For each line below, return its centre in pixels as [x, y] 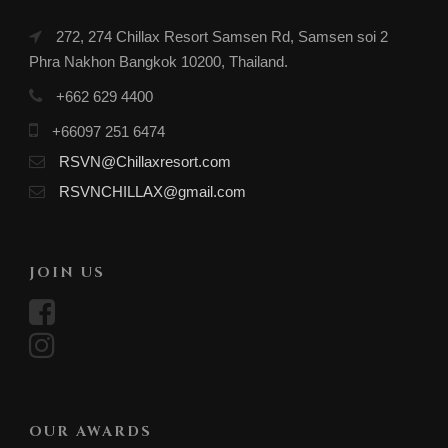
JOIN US [67, 272]
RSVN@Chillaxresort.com [145, 161]
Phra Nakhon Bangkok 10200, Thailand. [158, 61]
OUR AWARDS [90, 431]
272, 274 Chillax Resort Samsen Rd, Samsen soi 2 [220, 36]
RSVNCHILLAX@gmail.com [152, 191]
